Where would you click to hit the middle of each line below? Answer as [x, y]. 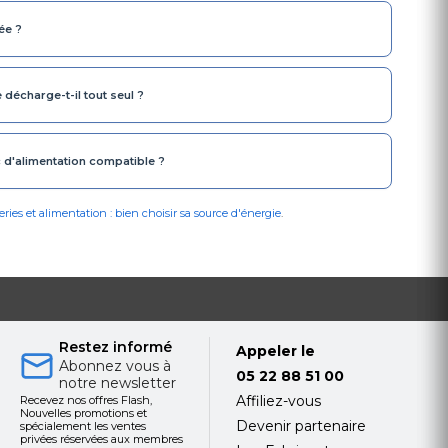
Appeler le [278, 350]
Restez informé [115, 346]
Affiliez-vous [279, 400]
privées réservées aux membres [101, 438]
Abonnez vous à [114, 365]
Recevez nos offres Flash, [85, 399]
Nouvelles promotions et [83, 412]
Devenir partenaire [301, 425]
